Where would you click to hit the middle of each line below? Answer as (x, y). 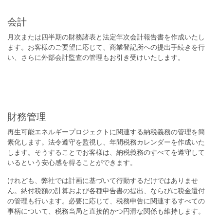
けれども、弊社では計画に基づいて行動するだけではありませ (103, 180)
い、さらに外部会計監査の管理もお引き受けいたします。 (96, 57)
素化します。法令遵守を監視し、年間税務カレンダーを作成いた (106, 142)
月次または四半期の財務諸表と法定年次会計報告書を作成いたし (106, 37)
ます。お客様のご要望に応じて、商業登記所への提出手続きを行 (106, 47)
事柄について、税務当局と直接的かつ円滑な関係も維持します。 (106, 211)
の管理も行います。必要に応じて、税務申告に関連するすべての (106, 201)
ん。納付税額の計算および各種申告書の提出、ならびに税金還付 (106, 191)
